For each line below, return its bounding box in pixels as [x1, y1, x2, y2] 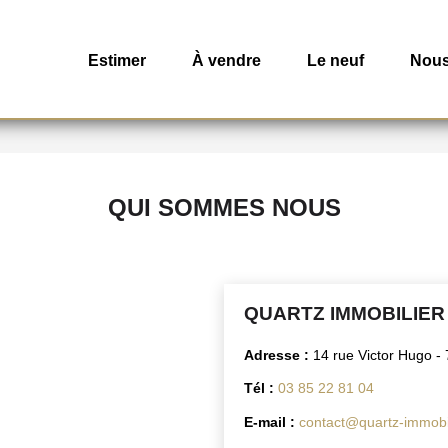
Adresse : [244, 346, 313, 363]
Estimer [88, 51, 146, 69]
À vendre [192, 51, 261, 69]
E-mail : [244, 413, 299, 430]
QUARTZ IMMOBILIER [244, 302, 445, 324]
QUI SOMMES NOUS [107, 194, 341, 221]
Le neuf [307, 51, 364, 69]
